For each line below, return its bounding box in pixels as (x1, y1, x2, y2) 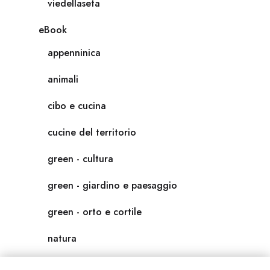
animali (48, 72, 78, 87)
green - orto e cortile (48, 205, 142, 219)
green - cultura (48, 152, 113, 166)
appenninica (48, 46, 101, 60)
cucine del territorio (48, 125, 136, 140)
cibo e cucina (48, 99, 106, 113)
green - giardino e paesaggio (48, 178, 177, 193)
